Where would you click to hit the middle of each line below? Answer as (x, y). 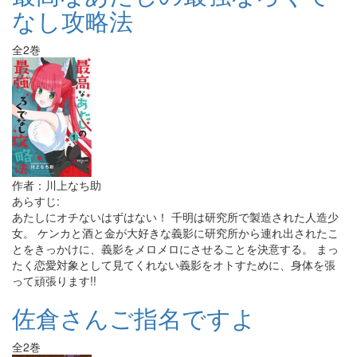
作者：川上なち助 (57, 185)
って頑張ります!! (54, 280)
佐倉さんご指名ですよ (134, 318)
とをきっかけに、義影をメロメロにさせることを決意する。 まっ (175, 249)
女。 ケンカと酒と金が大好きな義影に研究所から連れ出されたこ (175, 233)
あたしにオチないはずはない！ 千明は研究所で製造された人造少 (175, 217)
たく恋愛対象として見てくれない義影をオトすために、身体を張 (174, 265)
